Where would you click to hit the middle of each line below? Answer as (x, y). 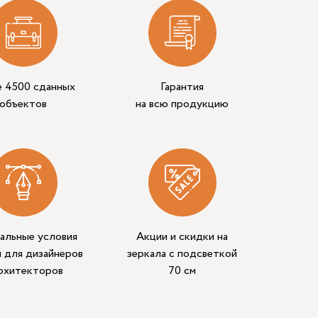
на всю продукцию (182, 104)
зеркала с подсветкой (182, 253)
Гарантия (182, 87)
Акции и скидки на (182, 236)
